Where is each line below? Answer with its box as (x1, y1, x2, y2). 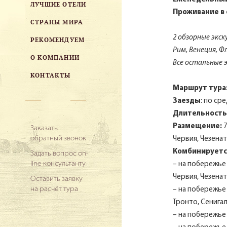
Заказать (30, 125, 58, 132)
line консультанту (30, 160, 86, 168)
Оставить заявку (30, 175, 83, 183)
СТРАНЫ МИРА (30, 18, 84, 26)
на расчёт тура (30, 185, 78, 193)
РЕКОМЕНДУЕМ (30, 35, 85, 44)
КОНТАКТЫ (30, 71, 71, 79)
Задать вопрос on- (30, 150, 88, 158)
